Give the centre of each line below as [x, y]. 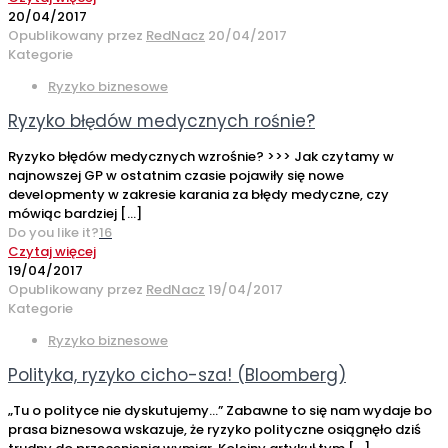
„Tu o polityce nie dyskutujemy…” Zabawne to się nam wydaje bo [220, 411]
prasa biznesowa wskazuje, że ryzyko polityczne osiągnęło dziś [214, 430]
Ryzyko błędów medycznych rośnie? [161, 121]
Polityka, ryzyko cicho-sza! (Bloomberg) [177, 375]
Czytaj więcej [52, 252]
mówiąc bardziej [62, 214]
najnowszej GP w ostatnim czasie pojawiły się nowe [176, 176]
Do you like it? [53, 233]
